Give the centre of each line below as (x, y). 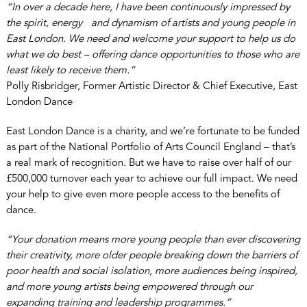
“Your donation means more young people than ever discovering (153, 240)
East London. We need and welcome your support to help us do (150, 39)
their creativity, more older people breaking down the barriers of (151, 256)
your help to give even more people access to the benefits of (143, 195)
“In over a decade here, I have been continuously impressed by (148, 8)
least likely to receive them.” (70, 71)
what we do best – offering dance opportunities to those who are (152, 55)
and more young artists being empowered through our (129, 287)
